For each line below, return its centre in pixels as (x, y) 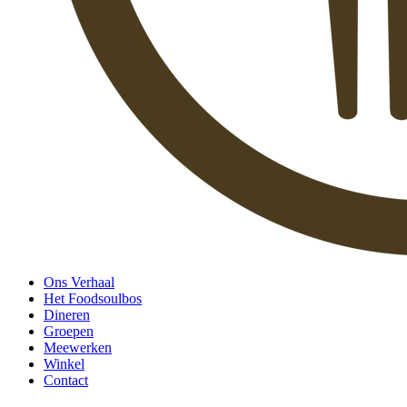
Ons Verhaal (79, 282)
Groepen (69, 331)
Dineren (67, 315)
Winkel (64, 364)
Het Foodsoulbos (93, 298)
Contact (66, 380)
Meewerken (78, 347)
